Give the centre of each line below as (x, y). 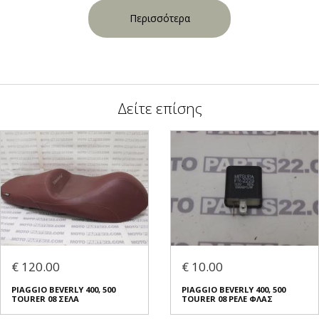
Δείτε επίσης (159, 108)
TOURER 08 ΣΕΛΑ (45, 298)
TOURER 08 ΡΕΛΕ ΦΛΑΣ (227, 298)
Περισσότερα (159, 18)
